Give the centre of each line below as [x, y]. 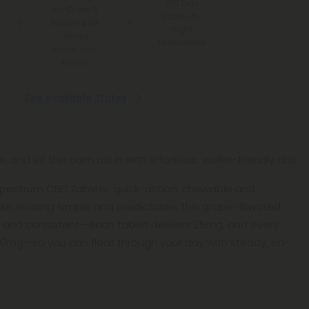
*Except [75, 36]
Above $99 [75, 22]
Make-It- [182, 16]
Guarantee [182, 42]
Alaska [75, 62]
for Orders [74, 9]
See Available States [75, 98]
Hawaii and [75, 49]
